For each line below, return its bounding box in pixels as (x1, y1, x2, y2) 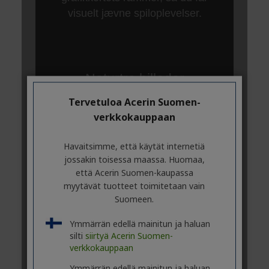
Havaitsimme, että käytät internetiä (64, 140, 205, 152)
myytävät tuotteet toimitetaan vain (64, 180, 205, 192)
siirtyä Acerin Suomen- (85, 229, 173, 241)
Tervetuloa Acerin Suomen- (68, 95, 201, 109)
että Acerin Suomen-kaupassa (75, 166, 193, 178)
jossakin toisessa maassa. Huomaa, (64, 153, 205, 165)
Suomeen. (115, 193, 154, 205)
